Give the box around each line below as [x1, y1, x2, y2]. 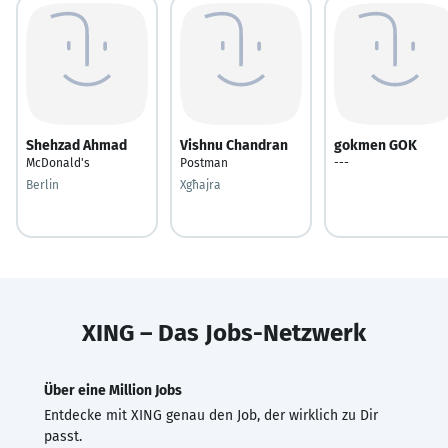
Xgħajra [180, 177, 221, 192]
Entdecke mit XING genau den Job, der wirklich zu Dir [44, 406, 378, 424]
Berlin [26, 177, 59, 192]
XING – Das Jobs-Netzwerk [82, 318, 366, 347]
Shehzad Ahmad [26, 136, 127, 154]
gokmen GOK [334, 136, 417, 154]
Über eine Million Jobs [44, 381, 182, 399]
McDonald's [26, 155, 90, 170]
